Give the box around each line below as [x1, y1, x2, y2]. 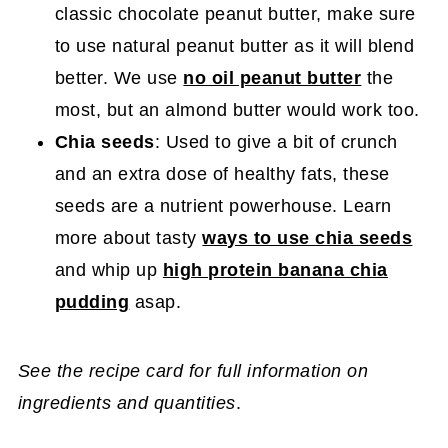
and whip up [54, 259, 163, 280]
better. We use [54, 67, 184, 88]
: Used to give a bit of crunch [154, 131, 398, 152]
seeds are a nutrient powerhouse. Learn [54, 195, 392, 216]
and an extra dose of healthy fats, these [54, 163, 390, 184]
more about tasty [54, 227, 203, 248]
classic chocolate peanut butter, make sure [54, 3, 416, 24]
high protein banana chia [162, 259, 388, 280]
